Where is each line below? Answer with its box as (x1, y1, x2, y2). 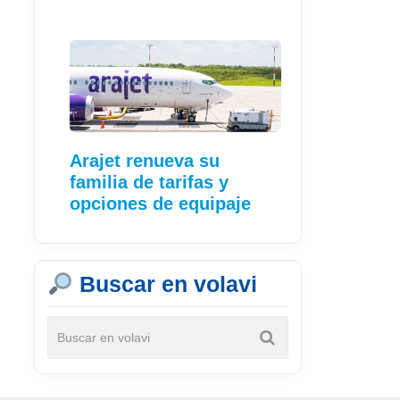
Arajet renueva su (70, 151, 220, 171)
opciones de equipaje (70, 194, 251, 214)
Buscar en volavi (72, 271, 257, 297)
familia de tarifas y (70, 172, 229, 193)
